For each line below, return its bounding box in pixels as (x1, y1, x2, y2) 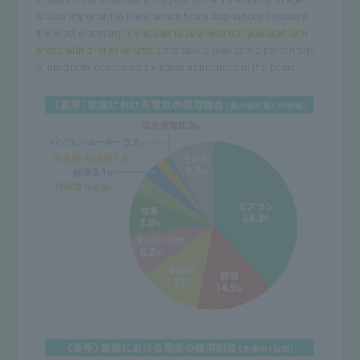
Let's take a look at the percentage (157, 44, 317, 56)
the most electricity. (35, 27, 125, 39)
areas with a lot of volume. (35, 44, 157, 56)
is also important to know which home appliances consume (35, 10, 309, 22)
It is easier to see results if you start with (124, 27, 309, 39)
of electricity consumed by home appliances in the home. (35, 61, 299, 73)
